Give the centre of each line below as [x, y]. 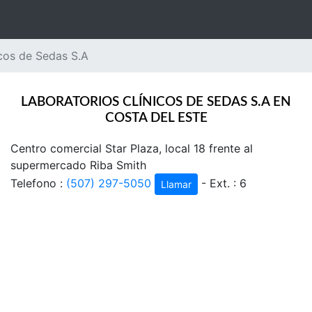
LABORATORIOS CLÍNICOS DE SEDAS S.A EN [156, 102]
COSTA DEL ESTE [156, 118]
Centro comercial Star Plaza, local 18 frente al [132, 148]
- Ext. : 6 [222, 183]
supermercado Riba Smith [78, 165]
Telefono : [38, 183]
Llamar [176, 184]
